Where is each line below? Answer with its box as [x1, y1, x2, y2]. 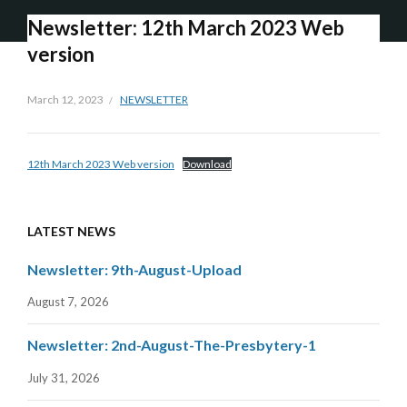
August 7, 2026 [27, 294, 109, 310]
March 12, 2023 [27, 93, 104, 107]
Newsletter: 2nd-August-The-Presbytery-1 [27, 336, 316, 354]
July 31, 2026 [27, 370, 100, 385]
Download [183, 157, 232, 172]
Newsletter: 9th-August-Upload [27, 261, 242, 279]
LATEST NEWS [27, 223, 115, 240]
